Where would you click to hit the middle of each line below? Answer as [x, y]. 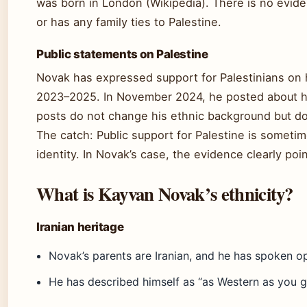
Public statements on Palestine [122, 54]
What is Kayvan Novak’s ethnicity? [165, 194]
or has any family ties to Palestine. [129, 22]
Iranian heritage [80, 227]
